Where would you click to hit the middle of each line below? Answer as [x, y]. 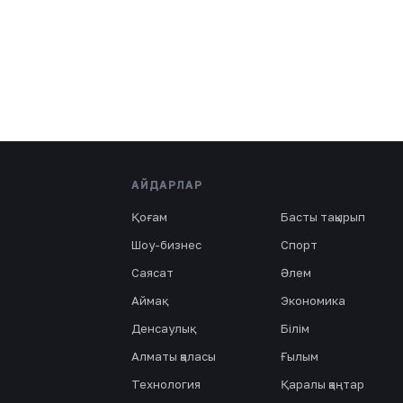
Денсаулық [161, 328]
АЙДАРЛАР [167, 185]
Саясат [153, 273]
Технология [166, 384]
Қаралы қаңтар [322, 384]
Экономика [313, 300]
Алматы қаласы [174, 356]
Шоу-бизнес [167, 245]
